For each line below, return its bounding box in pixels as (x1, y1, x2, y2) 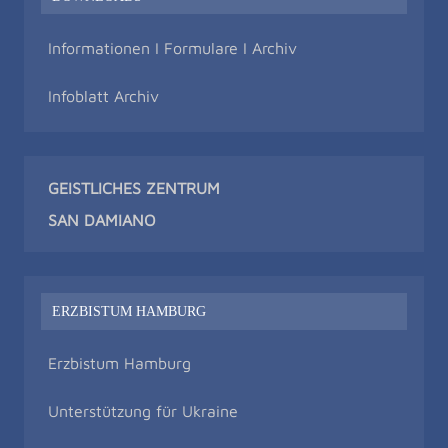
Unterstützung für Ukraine (48, 402, 238, 421)
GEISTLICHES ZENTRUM (48, 178, 220, 197)
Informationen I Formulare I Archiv (48, 38, 297, 57)
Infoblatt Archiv (48, 86, 159, 105)
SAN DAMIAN (48, 210, 144, 229)
